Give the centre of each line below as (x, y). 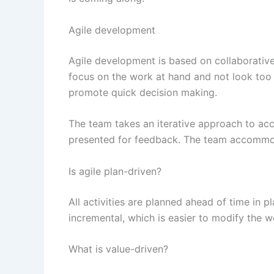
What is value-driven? (118, 249)
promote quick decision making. (144, 92)
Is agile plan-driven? (115, 171)
